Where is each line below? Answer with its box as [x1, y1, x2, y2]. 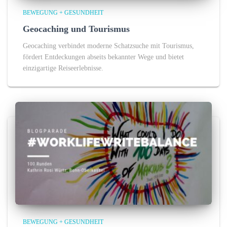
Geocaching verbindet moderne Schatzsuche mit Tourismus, [23, 42, 194, 50]
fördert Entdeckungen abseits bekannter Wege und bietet [23, 53, 184, 61]
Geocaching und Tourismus [23, 23, 130, 34]
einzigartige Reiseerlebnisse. [23, 64, 103, 72]
